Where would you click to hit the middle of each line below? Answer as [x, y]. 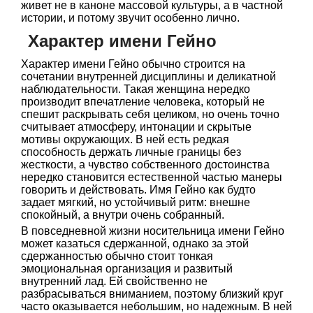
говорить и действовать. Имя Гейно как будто [138, 190]
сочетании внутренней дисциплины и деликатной [148, 77]
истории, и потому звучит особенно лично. [130, 18]
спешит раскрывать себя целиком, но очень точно [150, 114]
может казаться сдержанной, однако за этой [135, 243]
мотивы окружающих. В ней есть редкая [125, 139]
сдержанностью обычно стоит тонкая [117, 256]
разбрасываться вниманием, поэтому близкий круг [152, 294]
